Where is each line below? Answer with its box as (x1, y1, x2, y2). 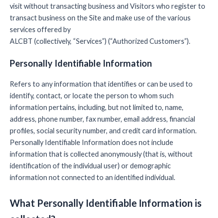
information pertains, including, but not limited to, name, (10, 103, 183, 112)
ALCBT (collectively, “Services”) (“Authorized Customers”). (10, 37, 190, 45)
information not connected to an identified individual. (10, 173, 175, 182)
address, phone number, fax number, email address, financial (10, 115, 195, 124)
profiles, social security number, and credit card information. (10, 127, 197, 135)
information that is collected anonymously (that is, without (10, 150, 193, 159)
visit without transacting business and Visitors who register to (10, 2, 205, 10)
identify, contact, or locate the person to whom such (10, 91, 174, 100)
